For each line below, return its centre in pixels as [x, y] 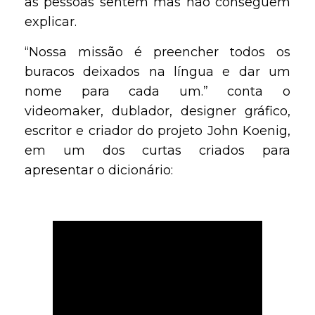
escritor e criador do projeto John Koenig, [157, 130]
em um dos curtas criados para [157, 150]
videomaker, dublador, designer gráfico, [157, 111]
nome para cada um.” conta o [157, 91]
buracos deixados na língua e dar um [157, 71]
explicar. [51, 22]
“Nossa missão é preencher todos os [157, 52]
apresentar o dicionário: [99, 170]
